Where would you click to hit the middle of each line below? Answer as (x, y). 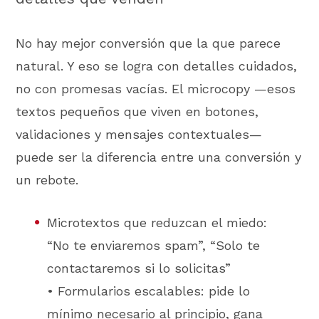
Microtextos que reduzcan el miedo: (157, 223)
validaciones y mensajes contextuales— (139, 134)
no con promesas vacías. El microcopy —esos (156, 88)
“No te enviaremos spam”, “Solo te (154, 246)
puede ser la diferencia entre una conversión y (159, 157)
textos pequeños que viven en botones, (137, 111)
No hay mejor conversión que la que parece (148, 43)
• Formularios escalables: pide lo (149, 291)
